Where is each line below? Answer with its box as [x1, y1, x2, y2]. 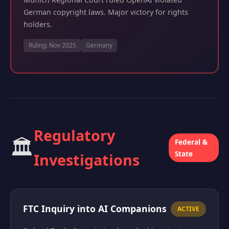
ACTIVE [177, 204, 200, 213]
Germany [85, 40, 112, 50]
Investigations [34, 150, 140, 170]
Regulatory [34, 125, 115, 145]
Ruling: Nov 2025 [28, 40, 76, 50]
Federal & [175, 137, 208, 147]
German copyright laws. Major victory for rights [24, 7, 188, 17]
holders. [24, 19, 52, 29]
